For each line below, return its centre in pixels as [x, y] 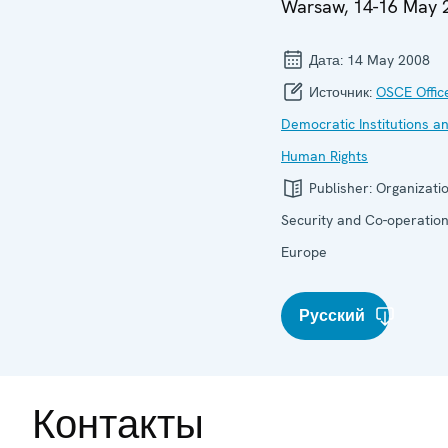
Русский [332, 315]
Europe [304, 251]
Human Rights [324, 155]
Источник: [340, 91]
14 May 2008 [388, 59]
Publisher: [340, 187]
